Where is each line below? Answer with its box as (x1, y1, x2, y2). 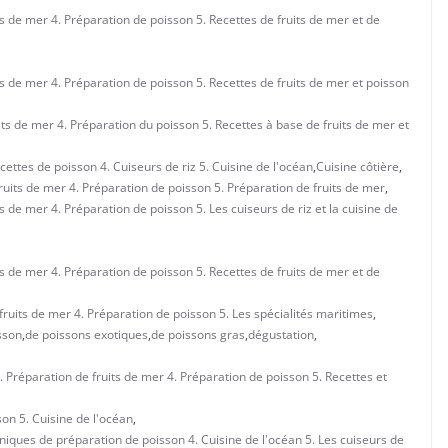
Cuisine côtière (316, 157, 399, 175)
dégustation (248, 325, 314, 343)
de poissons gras (151, 325, 245, 343)
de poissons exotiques (25, 325, 148, 343)
